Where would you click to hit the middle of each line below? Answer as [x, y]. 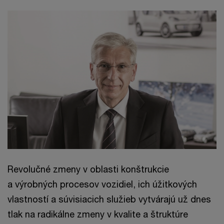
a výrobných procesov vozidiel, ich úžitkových [102, 184]
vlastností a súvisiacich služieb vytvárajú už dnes [109, 199]
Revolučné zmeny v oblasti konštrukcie [88, 169]
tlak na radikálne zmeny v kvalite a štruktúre [98, 214]
